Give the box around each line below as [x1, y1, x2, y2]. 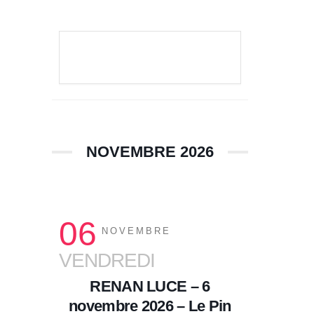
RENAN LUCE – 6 [90, 278, 210, 296]
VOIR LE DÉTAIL [115, 53, 185, 62]
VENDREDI [59, 250, 155, 272]
